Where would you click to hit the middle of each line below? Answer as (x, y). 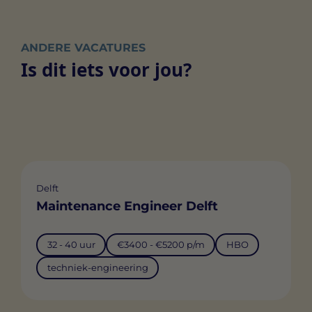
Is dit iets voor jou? (106, 70)
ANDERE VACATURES (83, 48)
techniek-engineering (97, 268)
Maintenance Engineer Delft (127, 206)
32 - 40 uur (71, 245)
